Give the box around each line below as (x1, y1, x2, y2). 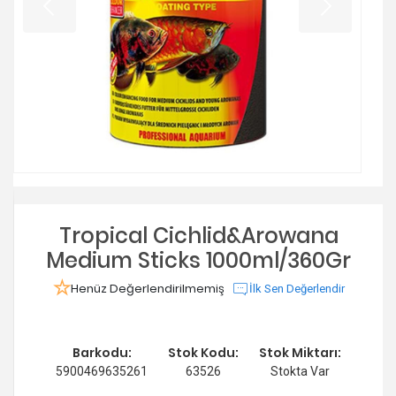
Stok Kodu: (168, 344, 239, 362)
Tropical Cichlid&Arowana (58, 221, 339, 251)
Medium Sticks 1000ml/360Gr (46, 246, 351, 276)
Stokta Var (270, 364, 330, 379)
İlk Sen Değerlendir (248, 282, 345, 296)
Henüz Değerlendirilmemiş (70, 280, 225, 298)
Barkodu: (72, 344, 132, 362)
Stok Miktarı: (259, 344, 341, 362)
